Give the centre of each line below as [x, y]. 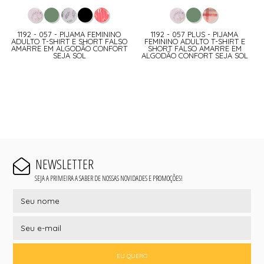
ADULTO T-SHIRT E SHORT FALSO [70, 42]
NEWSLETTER [64, 164]
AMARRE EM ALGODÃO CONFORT [70, 49]
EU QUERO [132, 256]
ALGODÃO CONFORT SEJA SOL [194, 56]
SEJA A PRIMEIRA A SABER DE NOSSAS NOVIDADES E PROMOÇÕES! [108, 178]
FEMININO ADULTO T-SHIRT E [194, 42]
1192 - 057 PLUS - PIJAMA [195, 34]
